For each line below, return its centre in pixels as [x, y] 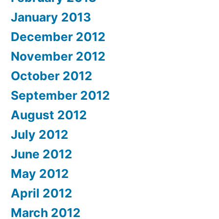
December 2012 [58, 36]
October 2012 [52, 76]
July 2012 [40, 134]
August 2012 [49, 115]
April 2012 [42, 193]
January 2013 [51, 17]
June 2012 [42, 154]
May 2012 [40, 173]
